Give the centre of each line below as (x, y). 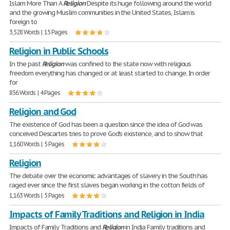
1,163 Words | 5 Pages (37, 195)
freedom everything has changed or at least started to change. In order (110, 73)
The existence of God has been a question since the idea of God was (106, 124)
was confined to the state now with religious (128, 64)
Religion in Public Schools (59, 51)
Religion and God (43, 112)
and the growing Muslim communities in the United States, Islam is (102, 13)
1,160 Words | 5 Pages (37, 144)
